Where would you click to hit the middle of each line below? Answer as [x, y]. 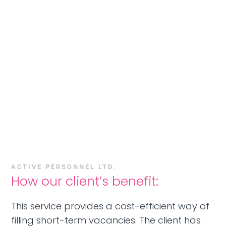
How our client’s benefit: [85, 182]
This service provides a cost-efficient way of [110, 206]
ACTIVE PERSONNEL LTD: [64, 167]
